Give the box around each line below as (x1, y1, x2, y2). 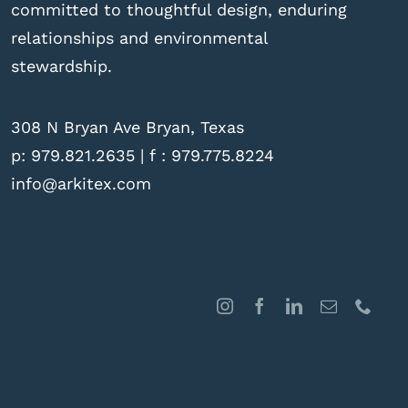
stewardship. (10, 56, 112, 76)
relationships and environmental (10, 27, 268, 47)
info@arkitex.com (10, 173, 151, 193)
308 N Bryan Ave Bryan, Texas (10, 117, 244, 137)
